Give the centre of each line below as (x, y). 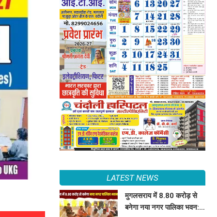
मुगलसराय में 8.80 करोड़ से (161, 195)
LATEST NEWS (132, 178)
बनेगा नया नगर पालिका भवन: (162, 207)
